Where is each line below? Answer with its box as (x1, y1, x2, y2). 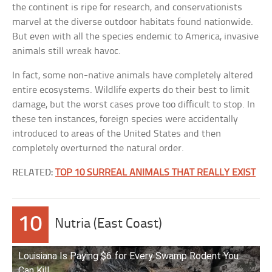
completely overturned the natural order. (12, 143, 185, 154)
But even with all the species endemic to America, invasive (12, 32, 259, 42)
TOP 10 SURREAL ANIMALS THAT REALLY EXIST (55, 168, 256, 178)
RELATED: (12, 168, 56, 178)
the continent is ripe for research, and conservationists (12, 2, 243, 13)
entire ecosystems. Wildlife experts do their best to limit (12, 85, 250, 95)
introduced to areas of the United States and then (12, 129, 222, 139)
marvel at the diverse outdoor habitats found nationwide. (12, 17, 254, 27)
